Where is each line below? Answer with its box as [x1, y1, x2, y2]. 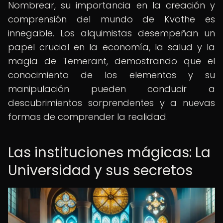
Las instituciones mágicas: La [8, 143, 211, 162]
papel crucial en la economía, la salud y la [8, 41, 215, 53]
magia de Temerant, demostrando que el [8, 55, 215, 67]
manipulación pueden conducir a [8, 83, 215, 95]
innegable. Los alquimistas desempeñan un [8, 27, 215, 39]
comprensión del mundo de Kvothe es [8, 13, 215, 25]
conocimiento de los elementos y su [8, 69, 215, 81]
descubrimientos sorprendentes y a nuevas [8, 97, 215, 109]
